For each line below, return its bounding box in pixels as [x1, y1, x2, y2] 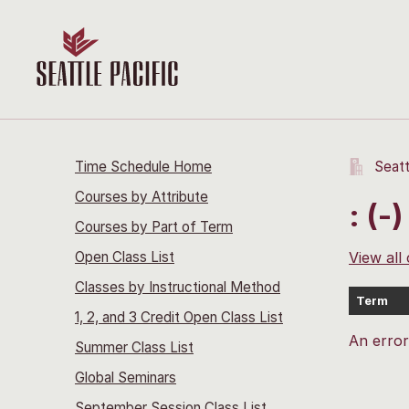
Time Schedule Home [75, 158, 212, 175]
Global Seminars [75, 369, 176, 386]
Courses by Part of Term [75, 218, 233, 236]
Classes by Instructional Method [75, 278, 280, 296]
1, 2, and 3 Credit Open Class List [75, 309, 283, 326]
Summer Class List [75, 339, 194, 356]
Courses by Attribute [75, 188, 208, 205]
